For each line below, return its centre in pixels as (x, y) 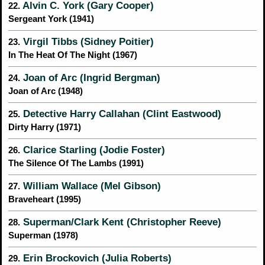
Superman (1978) (43, 236)
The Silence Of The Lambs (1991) (76, 164)
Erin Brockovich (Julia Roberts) (96, 258)
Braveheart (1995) (45, 200)
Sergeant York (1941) (51, 19)
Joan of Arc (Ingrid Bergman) (90, 78)
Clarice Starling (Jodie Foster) (93, 150)
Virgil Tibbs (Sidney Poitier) (87, 42)
